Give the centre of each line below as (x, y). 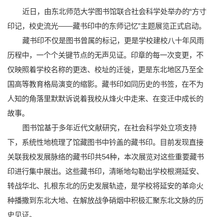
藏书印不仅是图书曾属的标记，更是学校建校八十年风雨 (113, 40)
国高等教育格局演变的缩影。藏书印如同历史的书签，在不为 (105, 84)
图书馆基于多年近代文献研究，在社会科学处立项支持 (109, 127)
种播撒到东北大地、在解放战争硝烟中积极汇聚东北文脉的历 (105, 200)
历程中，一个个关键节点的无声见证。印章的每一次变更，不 (105, 55)
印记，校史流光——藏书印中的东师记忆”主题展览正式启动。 (107, 26)
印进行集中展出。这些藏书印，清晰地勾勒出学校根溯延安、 (105, 171)
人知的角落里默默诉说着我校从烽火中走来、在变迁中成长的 (105, 98)
